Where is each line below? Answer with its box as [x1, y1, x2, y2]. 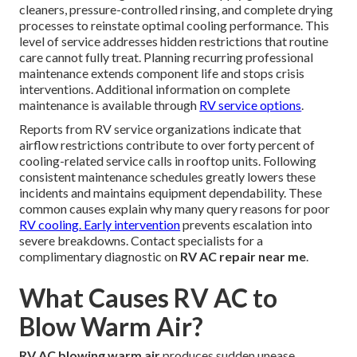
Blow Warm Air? [19, 311, 204, 343]
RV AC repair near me [180, 249, 307, 265]
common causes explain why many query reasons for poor [19, 201, 331, 217]
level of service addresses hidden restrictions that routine [19, 33, 329, 49]
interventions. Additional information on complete [19, 81, 291, 97]
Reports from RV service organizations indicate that [19, 121, 302, 137]
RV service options [199, 97, 302, 113]
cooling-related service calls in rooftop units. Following [19, 153, 317, 169]
